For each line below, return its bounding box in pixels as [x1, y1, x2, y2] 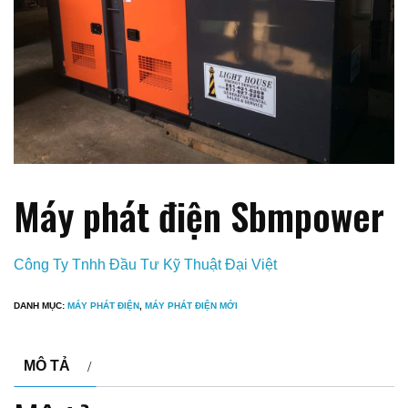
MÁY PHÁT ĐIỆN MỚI [145, 301, 238, 311]
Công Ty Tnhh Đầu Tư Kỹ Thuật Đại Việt [14, 257, 277, 273]
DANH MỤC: [14, 301, 67, 311]
